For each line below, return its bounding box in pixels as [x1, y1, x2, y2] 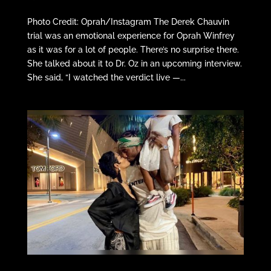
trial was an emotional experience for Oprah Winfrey [27, 30, 235, 41]
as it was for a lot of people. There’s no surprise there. [27, 44, 239, 54]
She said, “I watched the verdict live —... [27, 72, 186, 82]
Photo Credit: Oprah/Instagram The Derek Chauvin [27, 16, 229, 27]
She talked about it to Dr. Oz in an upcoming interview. [27, 58, 242, 68]
